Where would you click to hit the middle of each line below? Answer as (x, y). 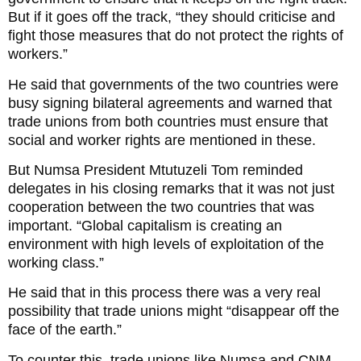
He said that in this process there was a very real (164, 293)
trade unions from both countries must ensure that (168, 121)
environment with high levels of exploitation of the (166, 245)
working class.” (56, 263)
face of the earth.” (65, 330)
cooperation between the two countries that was (161, 207)
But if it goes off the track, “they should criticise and (172, 17)
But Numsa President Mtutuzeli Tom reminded (156, 170)
